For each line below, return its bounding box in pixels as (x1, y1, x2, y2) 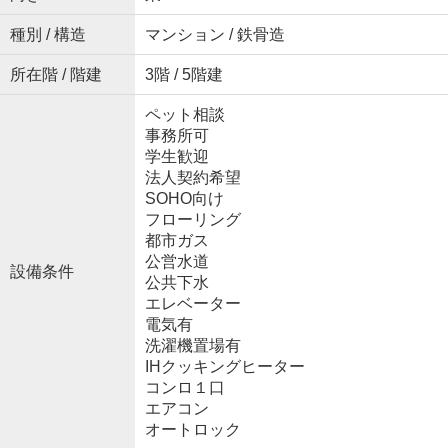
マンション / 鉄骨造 (144, 25, 285, 43)
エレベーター (144, 294, 241, 312)
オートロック (144, 420, 241, 438)
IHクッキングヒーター (144, 357, 305, 375)
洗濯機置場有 (144, 336, 241, 354)
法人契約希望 (144, 168, 241, 186)
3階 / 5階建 (144, 65, 223, 83)
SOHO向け (144, 189, 224, 207)
